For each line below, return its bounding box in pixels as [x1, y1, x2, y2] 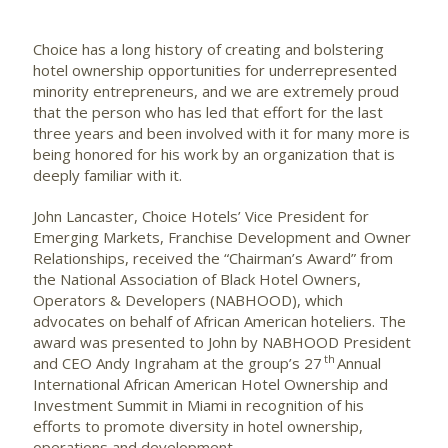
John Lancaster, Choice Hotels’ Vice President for [33, 206, 369, 226]
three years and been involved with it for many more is [33, 123, 410, 143]
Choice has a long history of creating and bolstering [33, 39, 384, 59]
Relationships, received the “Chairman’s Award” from [33, 248, 393, 268]
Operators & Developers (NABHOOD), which [33, 290, 343, 310]
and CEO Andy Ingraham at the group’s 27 [33, 353, 322, 373]
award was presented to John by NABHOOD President [33, 332, 411, 352]
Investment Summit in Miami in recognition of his [33, 395, 364, 415]
